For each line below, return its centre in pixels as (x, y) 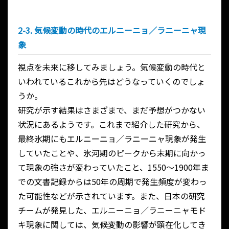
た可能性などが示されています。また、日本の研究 (111, 196)
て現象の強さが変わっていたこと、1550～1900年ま (113, 167)
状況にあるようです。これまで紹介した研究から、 (111, 124)
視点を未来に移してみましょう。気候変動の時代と (112, 67)
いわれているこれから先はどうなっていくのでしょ (111, 81)
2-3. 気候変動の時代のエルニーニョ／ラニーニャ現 (112, 30)
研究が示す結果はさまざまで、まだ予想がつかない (112, 110)
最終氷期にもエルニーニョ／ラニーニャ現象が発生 (112, 138)
